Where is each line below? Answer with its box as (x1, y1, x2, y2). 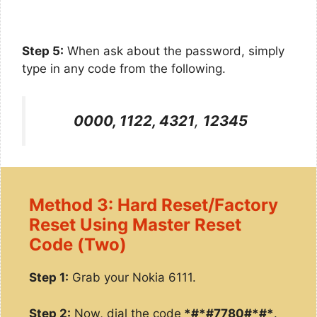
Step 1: (29, 270, 69, 285)
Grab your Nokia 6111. (69, 270, 196, 285)
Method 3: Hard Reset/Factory (29, 195, 278, 216)
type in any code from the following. (22, 62, 226, 76)
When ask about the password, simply (64, 44, 284, 58)
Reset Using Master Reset (29, 214, 241, 236)
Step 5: (22, 44, 64, 58)
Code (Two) (29, 234, 127, 255)
